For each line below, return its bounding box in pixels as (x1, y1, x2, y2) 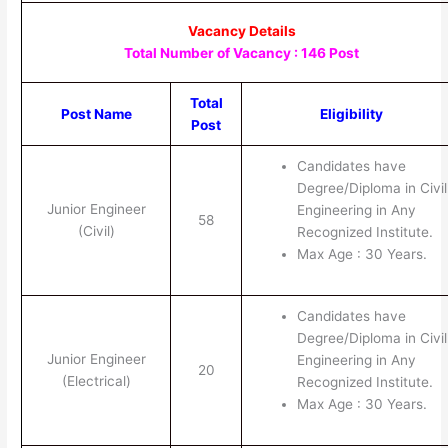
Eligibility (320, 105, 384, 122)
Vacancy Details (187, 22, 296, 39)
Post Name (60, 105, 132, 122)
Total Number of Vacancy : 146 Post (124, 44, 360, 61)
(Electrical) (61, 372, 131, 389)
